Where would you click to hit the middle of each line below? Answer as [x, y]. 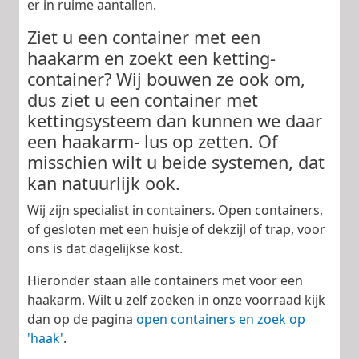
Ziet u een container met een [144, 37]
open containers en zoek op [221, 319]
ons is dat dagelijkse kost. [105, 248]
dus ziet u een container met [143, 99]
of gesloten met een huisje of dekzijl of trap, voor [176, 229]
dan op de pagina [82, 319]
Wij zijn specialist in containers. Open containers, [175, 210]
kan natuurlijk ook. [104, 183]
